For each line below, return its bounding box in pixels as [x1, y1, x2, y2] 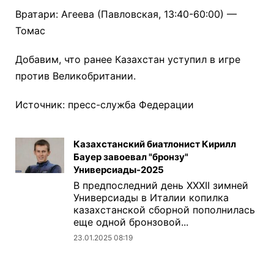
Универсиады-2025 [73, 164, 164, 176]
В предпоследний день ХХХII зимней [73, 179, 248, 192]
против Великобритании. [15, 70, 136, 83]
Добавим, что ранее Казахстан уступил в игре [15, 53, 240, 66]
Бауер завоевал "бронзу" [73, 151, 188, 163]
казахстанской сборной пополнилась [73, 204, 255, 217]
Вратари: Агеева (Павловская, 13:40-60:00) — [15, 8, 237, 21]
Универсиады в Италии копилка [73, 191, 229, 204]
